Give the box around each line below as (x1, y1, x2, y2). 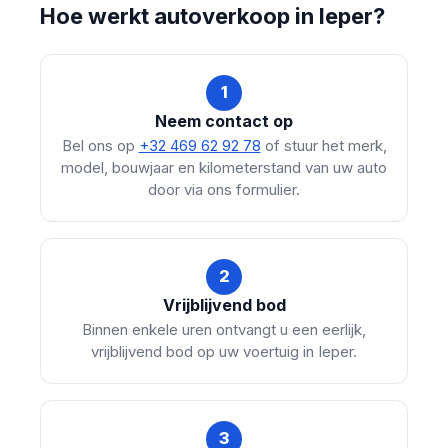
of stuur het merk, (260, 135, 387, 155)
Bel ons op (61, 135, 139, 155)
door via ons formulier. (148, 179, 300, 199)
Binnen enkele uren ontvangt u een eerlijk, (82, 319, 366, 339)
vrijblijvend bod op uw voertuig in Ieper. (91, 341, 357, 361)
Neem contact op (155, 110, 293, 131)
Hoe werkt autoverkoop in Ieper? (40, 2, 385, 29)
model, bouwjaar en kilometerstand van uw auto (61, 157, 387, 177)
